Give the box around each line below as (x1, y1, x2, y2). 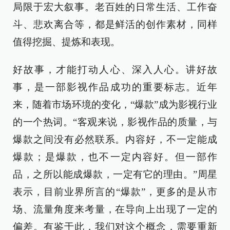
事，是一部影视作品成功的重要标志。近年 (13, 81, 217, 92)
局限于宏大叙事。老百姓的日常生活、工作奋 (13, 1, 217, 12)
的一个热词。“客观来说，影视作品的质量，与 (13, 116, 217, 127)
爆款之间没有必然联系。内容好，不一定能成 (13, 133, 217, 145)
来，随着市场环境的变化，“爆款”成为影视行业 (13, 99, 217, 110)
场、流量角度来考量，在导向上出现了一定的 (13, 203, 217, 215)
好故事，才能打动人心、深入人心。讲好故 (13, 64, 217, 75)
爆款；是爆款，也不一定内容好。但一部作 (13, 151, 217, 162)
